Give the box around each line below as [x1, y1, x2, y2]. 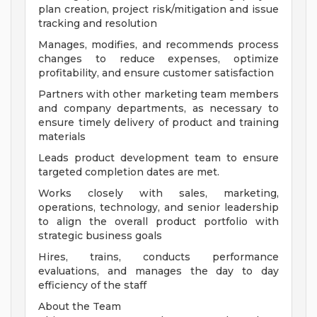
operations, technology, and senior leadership [38, 201, 279, 214]
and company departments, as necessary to [38, 102, 279, 115]
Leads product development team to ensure [38, 151, 279, 165]
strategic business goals [38, 229, 162, 243]
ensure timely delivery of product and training [38, 116, 279, 129]
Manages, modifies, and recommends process [38, 38, 279, 52]
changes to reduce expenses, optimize [38, 52, 279, 66]
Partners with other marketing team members [38, 88, 279, 101]
